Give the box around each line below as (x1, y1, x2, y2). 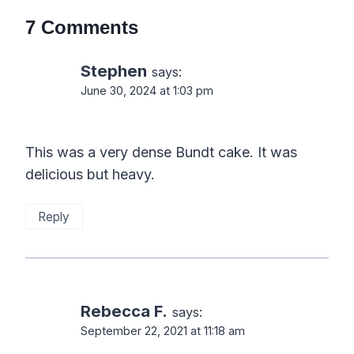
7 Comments (25, 16, 138, 38)
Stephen (81, 60, 147, 81)
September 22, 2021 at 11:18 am (81, 324, 245, 338)
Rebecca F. (81, 301, 168, 322)
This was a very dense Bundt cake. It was (25, 144, 297, 161)
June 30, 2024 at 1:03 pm (81, 83, 213, 97)
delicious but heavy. (25, 166, 155, 183)
